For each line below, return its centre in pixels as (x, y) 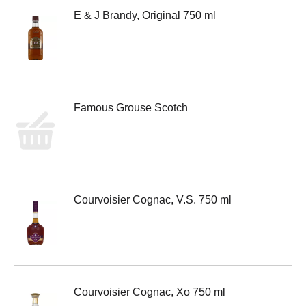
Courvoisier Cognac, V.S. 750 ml (153, 200)
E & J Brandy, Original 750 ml (145, 15)
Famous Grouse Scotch (131, 108)
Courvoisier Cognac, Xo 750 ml (150, 292)
